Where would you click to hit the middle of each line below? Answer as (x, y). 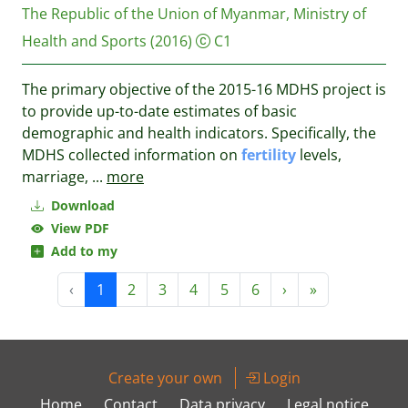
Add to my (81, 251)
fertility (269, 155)
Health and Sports (84, 41)
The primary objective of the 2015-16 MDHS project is (204, 89)
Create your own (165, 378)
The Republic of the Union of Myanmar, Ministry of (194, 14)
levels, (319, 155)
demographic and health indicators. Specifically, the (199, 133)
